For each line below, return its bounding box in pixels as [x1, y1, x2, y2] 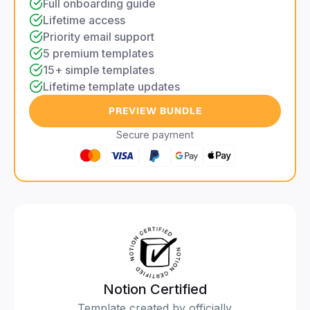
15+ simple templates [43, 63, 154, 77]
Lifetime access [43, 13, 125, 28]
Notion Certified [102, 281, 207, 298]
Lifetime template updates [43, 80, 180, 94]
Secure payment [116, 129, 194, 141]
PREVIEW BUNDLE [108, 104, 202, 118]
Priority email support [43, 30, 154, 44]
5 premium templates [43, 46, 154, 61]
